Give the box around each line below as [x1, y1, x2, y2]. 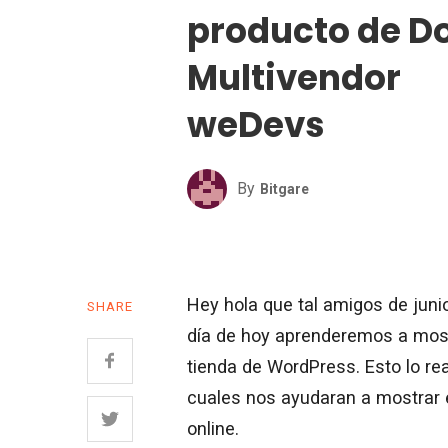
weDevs [187, 100, 325, 149]
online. [187, 417, 239, 439]
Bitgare [260, 180, 309, 197]
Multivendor [187, 53, 401, 102]
